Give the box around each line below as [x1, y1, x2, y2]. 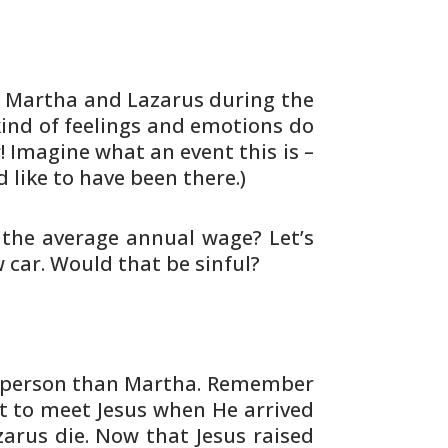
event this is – [175, 138, 314, 165]
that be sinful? [113, 250, 261, 277]
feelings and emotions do [58, 112, 314, 139]
